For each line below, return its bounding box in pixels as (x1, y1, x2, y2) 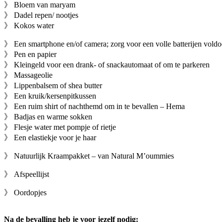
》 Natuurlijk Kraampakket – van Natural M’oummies (4, 151, 174, 160)
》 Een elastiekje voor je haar (4, 133, 96, 142)
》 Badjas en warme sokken (4, 112, 92, 121)
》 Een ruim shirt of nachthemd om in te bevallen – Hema (4, 102, 187, 111)
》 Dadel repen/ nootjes (4, 10, 78, 19)
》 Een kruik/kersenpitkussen (4, 91, 96, 100)
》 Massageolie (4, 70, 53, 79)
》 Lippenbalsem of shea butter (4, 81, 102, 90)
